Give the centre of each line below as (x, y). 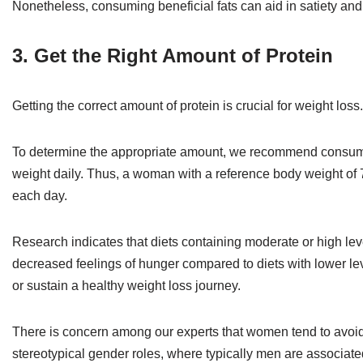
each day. (40, 195)
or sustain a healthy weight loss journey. (126, 285)
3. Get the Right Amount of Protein (173, 55)
